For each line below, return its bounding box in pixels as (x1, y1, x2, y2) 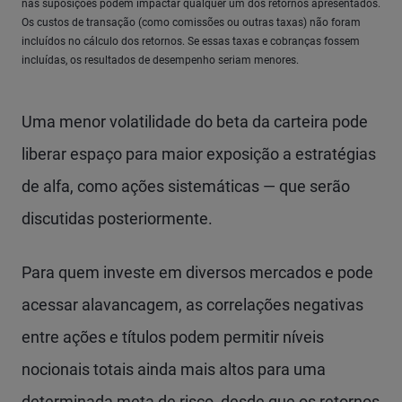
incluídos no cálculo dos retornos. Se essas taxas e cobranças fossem (22, 35, 360, 48)
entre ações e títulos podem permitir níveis (22, 328, 324, 346)
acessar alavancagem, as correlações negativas (22, 295, 363, 314)
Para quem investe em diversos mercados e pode (22, 263, 373, 282)
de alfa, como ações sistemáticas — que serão (22, 177, 350, 196)
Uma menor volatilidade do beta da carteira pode (22, 112, 368, 131)
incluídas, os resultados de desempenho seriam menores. (22, 54, 299, 66)
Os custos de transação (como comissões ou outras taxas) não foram (22, 16, 361, 29)
